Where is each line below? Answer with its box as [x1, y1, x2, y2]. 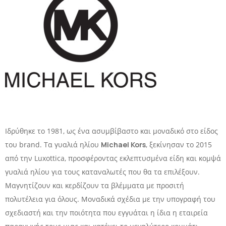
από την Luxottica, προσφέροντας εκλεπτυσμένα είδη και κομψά [5, 153, 221, 163]
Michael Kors [101, 140, 146, 150]
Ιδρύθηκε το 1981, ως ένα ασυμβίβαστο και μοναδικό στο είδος [5, 126, 218, 136]
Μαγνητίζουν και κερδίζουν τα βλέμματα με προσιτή [5, 181, 184, 191]
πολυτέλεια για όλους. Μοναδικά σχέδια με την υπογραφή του [5, 194, 215, 204]
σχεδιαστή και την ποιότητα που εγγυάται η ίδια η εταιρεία [5, 208, 208, 218]
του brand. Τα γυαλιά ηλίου [5, 140, 101, 150]
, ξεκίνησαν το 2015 [146, 140, 212, 150]
